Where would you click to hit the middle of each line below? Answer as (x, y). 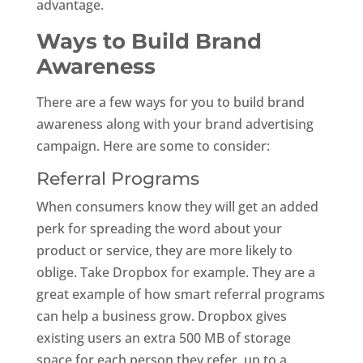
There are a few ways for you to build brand (170, 102)
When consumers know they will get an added (177, 206)
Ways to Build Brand (149, 41)
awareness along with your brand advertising (175, 124)
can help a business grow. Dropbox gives (161, 316)
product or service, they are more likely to (164, 250)
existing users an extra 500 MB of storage (163, 337)
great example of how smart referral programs (180, 294)
